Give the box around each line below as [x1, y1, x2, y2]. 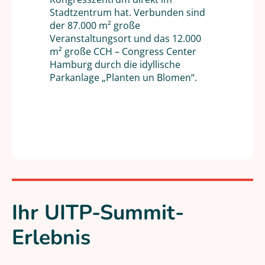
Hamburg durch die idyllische [50, 58, 180, 71]
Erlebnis [12, 223, 91, 252]
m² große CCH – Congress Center [50, 45, 196, 58]
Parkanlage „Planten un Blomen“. [50, 71, 197, 84]
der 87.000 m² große [50, 19, 140, 32]
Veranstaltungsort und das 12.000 [50, 32, 201, 45]
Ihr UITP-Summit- [12, 198, 184, 227]
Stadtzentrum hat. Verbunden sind [50, 6, 205, 19]
